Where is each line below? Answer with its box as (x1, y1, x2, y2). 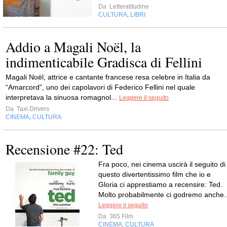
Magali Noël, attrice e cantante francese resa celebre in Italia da (6, 73, 210, 81)
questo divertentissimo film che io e (98, 170, 211, 178)
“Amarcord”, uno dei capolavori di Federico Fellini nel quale (6, 83, 195, 91)
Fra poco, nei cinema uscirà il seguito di (98, 160, 225, 168)
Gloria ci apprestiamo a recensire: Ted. (98, 180, 222, 188)
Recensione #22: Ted (6, 139, 123, 159)
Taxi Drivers (15, 105, 49, 112)
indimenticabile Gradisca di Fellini (6, 52, 202, 71)
